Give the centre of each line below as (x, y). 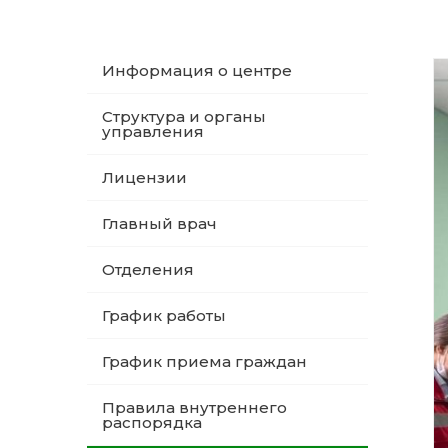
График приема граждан (204, 361)
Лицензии (144, 177)
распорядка (152, 422)
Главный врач (159, 223)
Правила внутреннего (194, 407)
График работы (164, 315)
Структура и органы (184, 116)
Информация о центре (197, 70)
